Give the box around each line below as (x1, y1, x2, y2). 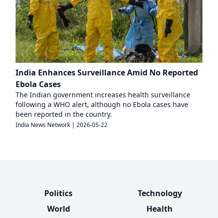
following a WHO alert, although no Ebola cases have (16, 100, 188, 109)
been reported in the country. (16, 109, 112, 119)
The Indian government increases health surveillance (16, 90, 190, 99)
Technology (137, 188, 182, 199)
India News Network (16, 121, 70, 129)
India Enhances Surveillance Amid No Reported (16, 67, 198, 78)
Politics (44, 188, 73, 199)
